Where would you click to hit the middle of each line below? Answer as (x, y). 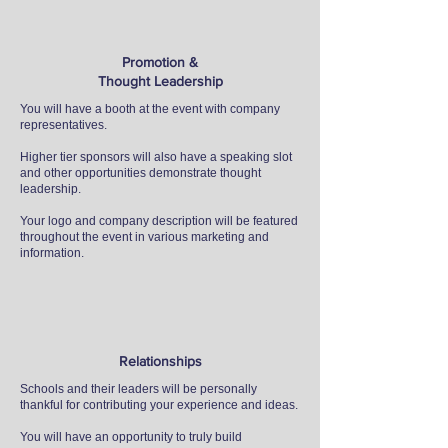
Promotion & (160, 62)
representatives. (63, 125)
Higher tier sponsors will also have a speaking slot (156, 157)
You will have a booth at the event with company (150, 109)
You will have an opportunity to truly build (131, 437)
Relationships (160, 361)
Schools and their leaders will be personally (138, 389)
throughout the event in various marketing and (144, 237)
